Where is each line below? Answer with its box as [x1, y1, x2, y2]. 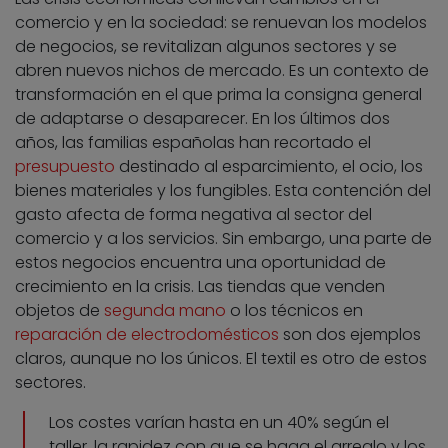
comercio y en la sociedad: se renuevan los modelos [15, 11, 427, 35]
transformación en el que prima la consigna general [15, 83, 422, 107]
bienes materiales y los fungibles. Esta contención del [15, 179, 431, 203]
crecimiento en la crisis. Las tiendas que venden [15, 275, 385, 299]
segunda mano [104, 299, 226, 323]
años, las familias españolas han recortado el [15, 131, 371, 155]
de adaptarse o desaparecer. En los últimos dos [15, 107, 390, 131]
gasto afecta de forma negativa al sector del [15, 203, 372, 227]
